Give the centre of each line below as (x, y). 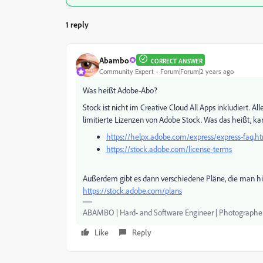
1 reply (77, 24)
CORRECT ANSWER (177, 61)
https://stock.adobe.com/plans (132, 190)
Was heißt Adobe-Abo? (120, 90)
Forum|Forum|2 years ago (197, 71)
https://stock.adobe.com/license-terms (169, 149)
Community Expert (127, 71)
